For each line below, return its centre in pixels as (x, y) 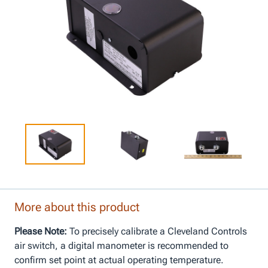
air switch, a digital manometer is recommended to (121, 245)
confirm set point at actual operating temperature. (119, 260)
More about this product (77, 207)
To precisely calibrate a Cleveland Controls (157, 231)
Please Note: (41, 231)
